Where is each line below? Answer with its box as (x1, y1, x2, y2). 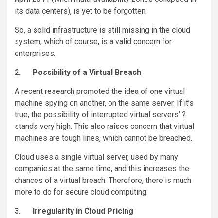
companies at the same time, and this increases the (15, 164, 189, 174)
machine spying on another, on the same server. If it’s (15, 98, 194, 108)
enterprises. (15, 49, 65, 58)
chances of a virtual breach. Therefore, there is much (15, 176, 191, 185)
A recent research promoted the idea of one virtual (15, 87, 185, 96)
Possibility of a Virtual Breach (33, 68, 141, 77)
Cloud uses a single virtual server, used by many (15, 152, 178, 162)
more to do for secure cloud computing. (15, 187, 148, 197)
